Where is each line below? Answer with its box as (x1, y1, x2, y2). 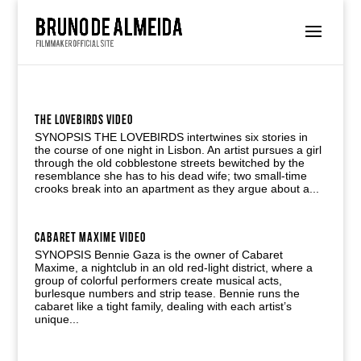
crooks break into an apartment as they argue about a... (34, 182, 319, 195)
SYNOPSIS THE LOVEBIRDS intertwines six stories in (34, 131, 308, 143)
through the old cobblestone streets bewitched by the (34, 156, 305, 169)
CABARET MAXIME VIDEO (34, 230, 146, 246)
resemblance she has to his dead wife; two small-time (34, 169, 307, 182)
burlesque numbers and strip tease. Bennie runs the (34, 287, 300, 300)
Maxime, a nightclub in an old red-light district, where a (34, 261, 313, 274)
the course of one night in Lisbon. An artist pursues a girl (34, 143, 322, 156)
